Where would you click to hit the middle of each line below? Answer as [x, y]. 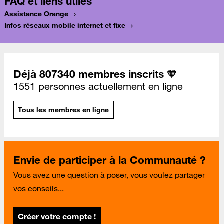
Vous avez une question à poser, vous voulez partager [109, 175]
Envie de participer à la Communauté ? [110, 160]
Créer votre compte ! [57, 216]
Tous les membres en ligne [64, 110]
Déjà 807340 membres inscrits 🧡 [95, 74]
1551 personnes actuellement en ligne [98, 87]
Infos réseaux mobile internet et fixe [65, 25]
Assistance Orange [36, 14]
